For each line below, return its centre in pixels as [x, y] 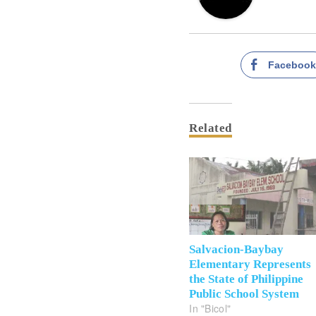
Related [211, 128]
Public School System [244, 294]
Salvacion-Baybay [237, 250]
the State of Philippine [247, 279]
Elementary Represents [250, 265]
